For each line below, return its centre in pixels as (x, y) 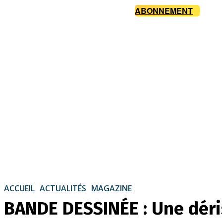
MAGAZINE (111, 188)
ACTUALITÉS (63, 188)
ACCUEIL (19, 188)
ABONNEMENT (164, 11)
